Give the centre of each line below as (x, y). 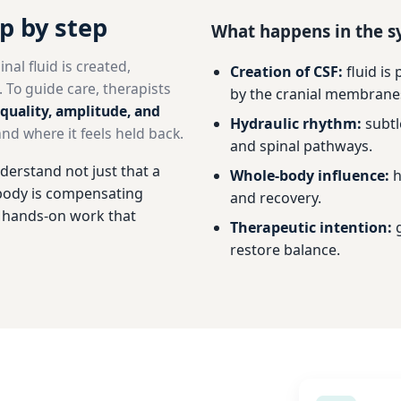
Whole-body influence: (309, 175)
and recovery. (275, 197)
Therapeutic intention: (311, 227)
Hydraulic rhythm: (295, 123)
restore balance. (285, 249)
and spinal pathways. (301, 145)
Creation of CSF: (286, 71)
